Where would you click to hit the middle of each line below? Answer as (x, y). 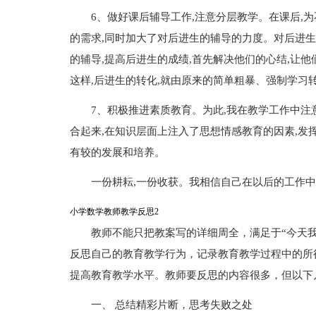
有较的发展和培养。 (117, 152)
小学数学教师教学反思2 (114, 212)
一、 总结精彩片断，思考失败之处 (171, 305)
